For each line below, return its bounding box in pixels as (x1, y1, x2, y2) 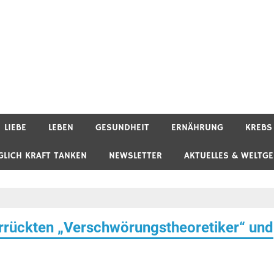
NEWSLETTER (109, 149, 162, 161)
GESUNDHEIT (95, 121, 149, 133)
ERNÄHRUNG (171, 121, 223, 133)
